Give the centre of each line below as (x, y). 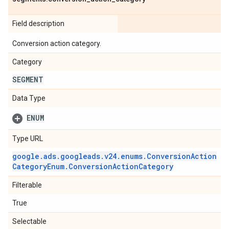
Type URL (28, 139)
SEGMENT (28, 79)
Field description (38, 24)
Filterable (27, 185)
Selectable (29, 221)
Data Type (29, 98)
